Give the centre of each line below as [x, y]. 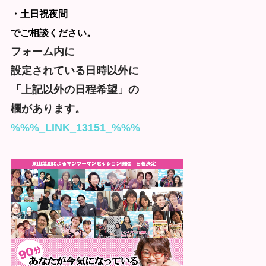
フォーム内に [42, 51]
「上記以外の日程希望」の [75, 89]
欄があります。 [48, 108]
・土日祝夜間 [39, 14]
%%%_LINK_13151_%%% [75, 127]
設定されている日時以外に [75, 70]
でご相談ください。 [53, 33]
